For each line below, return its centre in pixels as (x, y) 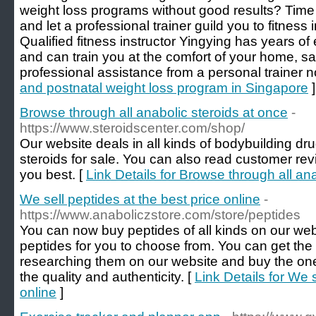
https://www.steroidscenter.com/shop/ (132, 128)
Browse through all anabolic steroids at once (154, 113)
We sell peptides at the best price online (140, 199)
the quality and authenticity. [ (107, 277)
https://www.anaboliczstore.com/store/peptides (160, 215)
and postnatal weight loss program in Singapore (164, 88)
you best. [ (53, 175)
